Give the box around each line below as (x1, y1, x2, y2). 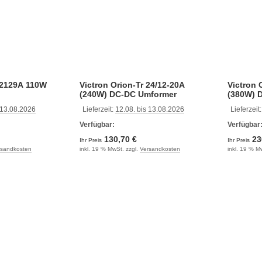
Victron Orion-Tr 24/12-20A (79, 80, 185, 89)
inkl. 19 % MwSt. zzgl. (79, 145, 140, 152)
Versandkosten (139, 145, 180, 152)
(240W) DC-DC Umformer (79, 89, 177, 99)
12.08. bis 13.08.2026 (115, 105, 184, 113)
